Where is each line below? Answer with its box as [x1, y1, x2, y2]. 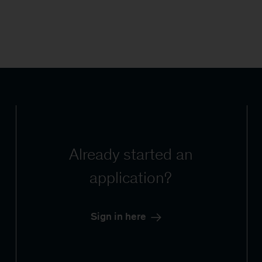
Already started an [68, 145, 193, 163]
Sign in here [91, 211, 147, 222]
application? [89, 168, 173, 187]
